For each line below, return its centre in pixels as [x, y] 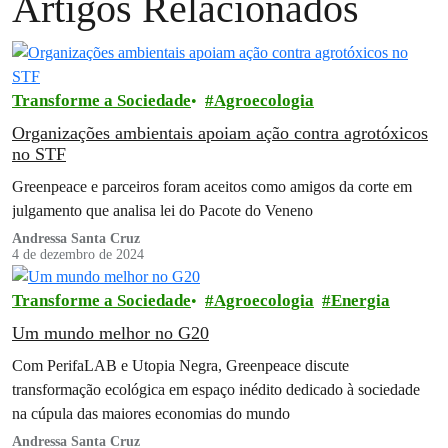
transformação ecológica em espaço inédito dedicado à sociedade [216, 389]
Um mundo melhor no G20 [110, 332]
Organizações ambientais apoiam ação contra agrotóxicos [220, 133]
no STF [39, 154]
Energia [360, 300]
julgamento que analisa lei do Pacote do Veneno [162, 211]
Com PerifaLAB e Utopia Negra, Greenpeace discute [180, 365]
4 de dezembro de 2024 [78, 255]
